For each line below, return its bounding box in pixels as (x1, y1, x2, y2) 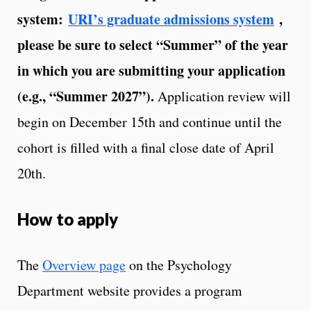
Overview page (42, 255, 126, 274)
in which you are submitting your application (17, 60, 285, 81)
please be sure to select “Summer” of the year (17, 34, 288, 55)
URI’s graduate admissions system (68, 8, 274, 29)
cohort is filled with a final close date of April (17, 137, 274, 157)
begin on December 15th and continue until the (17, 112, 282, 131)
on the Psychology (126, 255, 232, 274)
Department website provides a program (17, 280, 242, 300)
